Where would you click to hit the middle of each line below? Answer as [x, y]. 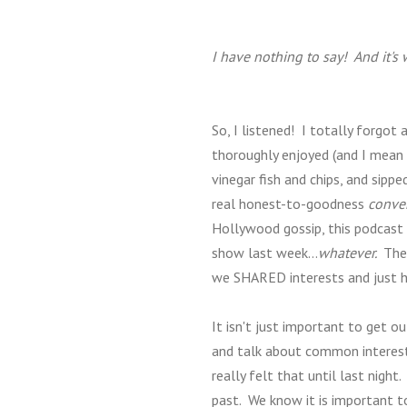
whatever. [351, 253]
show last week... [265, 253]
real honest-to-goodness [290, 203]
